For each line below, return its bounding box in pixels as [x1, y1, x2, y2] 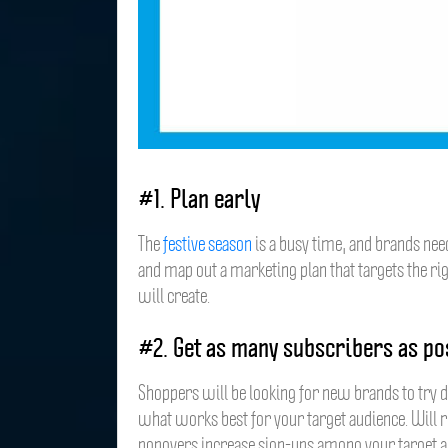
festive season [163, 229, 252, 256]
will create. [138, 281, 210, 308]
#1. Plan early [138, 181, 260, 215]
